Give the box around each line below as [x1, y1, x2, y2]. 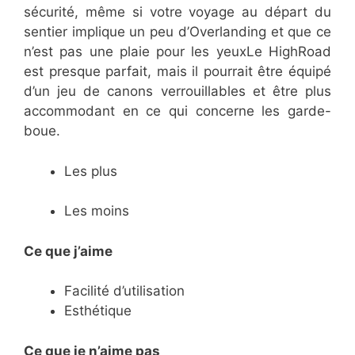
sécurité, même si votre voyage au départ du [24, 4, 331, 21]
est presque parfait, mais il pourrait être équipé [24, 63, 331, 80]
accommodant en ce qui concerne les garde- [24, 103, 331, 120]
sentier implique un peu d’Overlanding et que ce [24, 24, 331, 40]
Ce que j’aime [24, 242, 113, 259]
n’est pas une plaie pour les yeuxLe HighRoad [24, 44, 331, 60]
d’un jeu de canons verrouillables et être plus [24, 83, 331, 100]
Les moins [64, 203, 129, 219]
